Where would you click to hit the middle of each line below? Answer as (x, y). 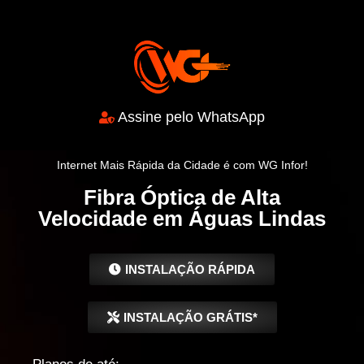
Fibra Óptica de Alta (182, 197)
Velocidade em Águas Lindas (182, 218)
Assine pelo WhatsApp (192, 117)
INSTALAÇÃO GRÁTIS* (190, 317)
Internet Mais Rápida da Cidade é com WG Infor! (182, 165)
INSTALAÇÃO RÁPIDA (190, 269)
